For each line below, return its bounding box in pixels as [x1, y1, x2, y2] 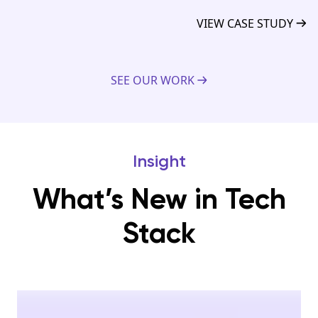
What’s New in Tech [32, 181, 286, 216]
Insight [132, 150, 186, 171]
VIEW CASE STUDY [196, 15, 293, 31]
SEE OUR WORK [110, 72, 194, 88]
